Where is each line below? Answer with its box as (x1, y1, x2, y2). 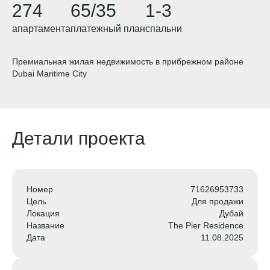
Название (27, 221, 64, 230)
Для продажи (192, 196, 243, 206)
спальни (145, 24, 182, 34)
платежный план (71, 24, 145, 34)
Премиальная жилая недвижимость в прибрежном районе (12, 57, 243, 66)
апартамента (12, 24, 71, 34)
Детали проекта (12, 128, 145, 148)
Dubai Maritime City (12, 69, 87, 78)
